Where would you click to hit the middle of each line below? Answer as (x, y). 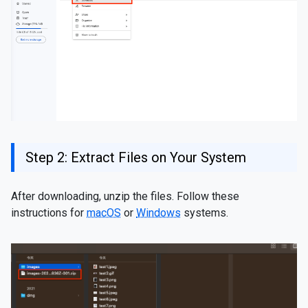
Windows (158, 212)
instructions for (49, 212)
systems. (205, 212)
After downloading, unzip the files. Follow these (125, 196)
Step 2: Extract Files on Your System (136, 157)
